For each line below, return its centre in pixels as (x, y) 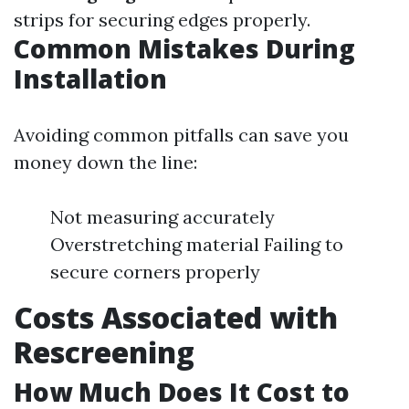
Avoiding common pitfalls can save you (181, 135)
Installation (90, 79)
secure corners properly (155, 272)
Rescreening (104, 352)
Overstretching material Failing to (197, 244)
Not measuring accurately (163, 217)
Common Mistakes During (184, 48)
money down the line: (105, 162)
